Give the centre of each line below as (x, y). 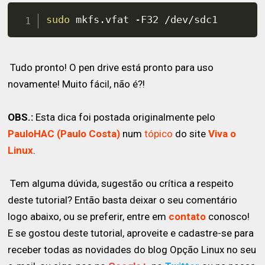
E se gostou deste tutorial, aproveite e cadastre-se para (131, 233)
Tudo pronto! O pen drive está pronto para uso (111, 67)
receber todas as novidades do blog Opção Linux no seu (132, 249)
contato (188, 216)
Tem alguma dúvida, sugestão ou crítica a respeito (121, 183)
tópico (159, 133)
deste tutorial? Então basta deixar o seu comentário (123, 200)
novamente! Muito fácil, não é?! (77, 84)
